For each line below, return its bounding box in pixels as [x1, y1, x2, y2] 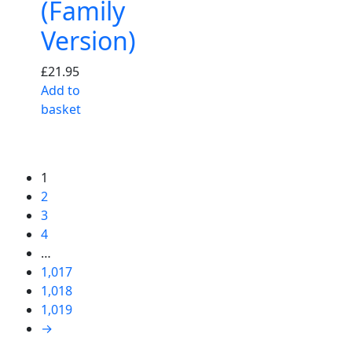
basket [41, 100, 81, 118]
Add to [41, 81, 80, 99]
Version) [41, 23, 136, 57]
